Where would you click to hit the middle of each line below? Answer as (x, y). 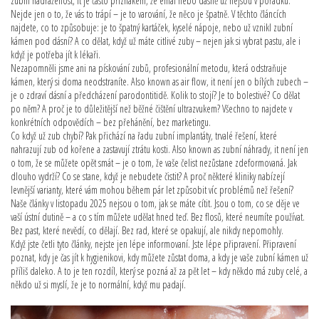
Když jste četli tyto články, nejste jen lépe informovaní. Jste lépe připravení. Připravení (153, 244)
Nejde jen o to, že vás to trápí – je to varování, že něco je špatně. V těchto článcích (148, 14)
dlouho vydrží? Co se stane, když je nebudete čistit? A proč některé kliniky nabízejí (148, 176)
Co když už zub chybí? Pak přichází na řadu (83, 136)
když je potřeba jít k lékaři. (56, 54)
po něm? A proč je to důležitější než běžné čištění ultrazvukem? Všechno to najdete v (151, 109)
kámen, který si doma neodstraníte (69, 82)
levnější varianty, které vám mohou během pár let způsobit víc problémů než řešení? (152, 190)
